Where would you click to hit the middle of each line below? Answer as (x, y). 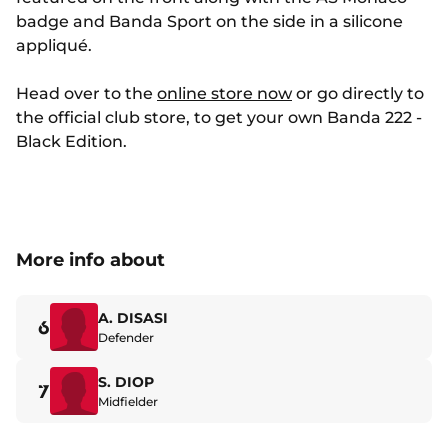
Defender (126, 337)
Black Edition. (71, 142)
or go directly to (358, 94)
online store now (224, 94)
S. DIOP (126, 381)
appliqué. (54, 46)
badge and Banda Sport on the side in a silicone (209, 22)
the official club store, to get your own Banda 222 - (219, 118)
